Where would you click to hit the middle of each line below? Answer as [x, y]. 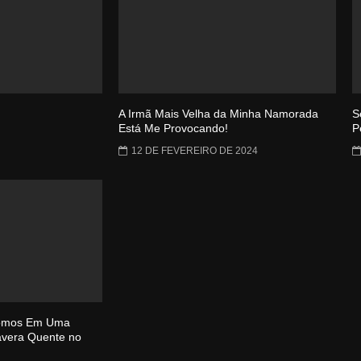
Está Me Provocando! [173, 129]
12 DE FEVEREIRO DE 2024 [195, 151]
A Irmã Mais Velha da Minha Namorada [218, 114]
